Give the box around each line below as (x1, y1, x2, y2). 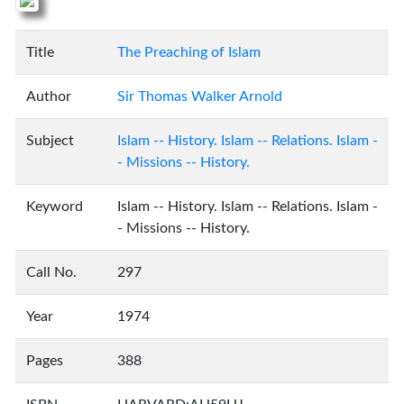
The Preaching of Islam (117, 45, 261, 60)
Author (26, 89, 71, 104)
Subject (26, 133, 74, 148)
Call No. (26, 265, 77, 280)
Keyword (26, 199, 83, 214)
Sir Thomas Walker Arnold (117, 89, 282, 104)
